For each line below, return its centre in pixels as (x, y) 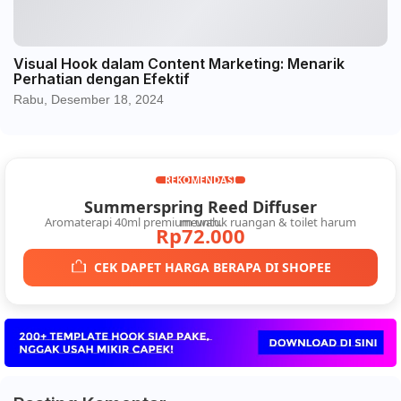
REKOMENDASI (200, 179)
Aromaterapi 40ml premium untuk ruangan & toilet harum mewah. (200, 222)
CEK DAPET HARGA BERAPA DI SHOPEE (212, 267)
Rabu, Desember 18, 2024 (89, 99)
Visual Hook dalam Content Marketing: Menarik (179, 63)
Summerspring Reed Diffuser (200, 206)
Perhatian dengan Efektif (102, 78)
